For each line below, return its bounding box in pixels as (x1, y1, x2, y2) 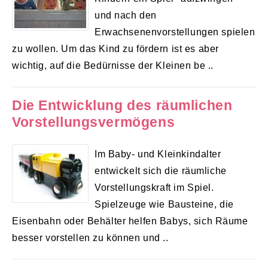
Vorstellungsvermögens (12, 114, 175, 130)
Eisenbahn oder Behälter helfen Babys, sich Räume (12, 215, 248, 226)
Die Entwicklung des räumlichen (12, 97, 233, 113)
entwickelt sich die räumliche (95, 165, 227, 176)
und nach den (95, 10, 157, 21)
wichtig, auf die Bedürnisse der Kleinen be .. (12, 60, 214, 71)
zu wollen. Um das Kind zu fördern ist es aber (12, 43, 219, 54)
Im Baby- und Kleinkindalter (95, 148, 221, 159)
